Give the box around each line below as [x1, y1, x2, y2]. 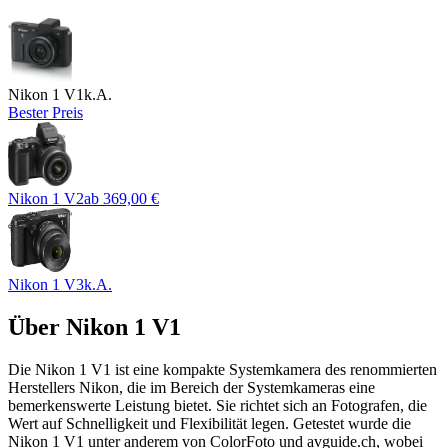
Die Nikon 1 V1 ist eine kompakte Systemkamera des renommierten [8, 361, 437, 379]
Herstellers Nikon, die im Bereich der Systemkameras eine [8, 379, 375, 397]
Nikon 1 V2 [8, 190, 84, 208]
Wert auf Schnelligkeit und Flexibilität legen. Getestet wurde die [8, 415, 411, 433]
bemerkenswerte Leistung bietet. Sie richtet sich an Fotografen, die [8, 397, 427, 415]
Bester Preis [8, 104, 83, 122]
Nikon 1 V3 [8, 276, 84, 294]
